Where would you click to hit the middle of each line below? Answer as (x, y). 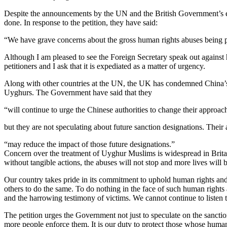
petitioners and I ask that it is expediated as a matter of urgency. (105, 66)
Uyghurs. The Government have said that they (78, 92)
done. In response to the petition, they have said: (81, 22)
